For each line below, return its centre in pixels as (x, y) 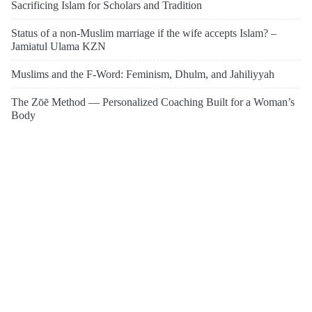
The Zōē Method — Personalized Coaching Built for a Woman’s (153, 102)
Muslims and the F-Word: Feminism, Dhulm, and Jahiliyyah (143, 74)
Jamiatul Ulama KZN (58, 46)
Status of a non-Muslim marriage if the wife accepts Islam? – (144, 33)
